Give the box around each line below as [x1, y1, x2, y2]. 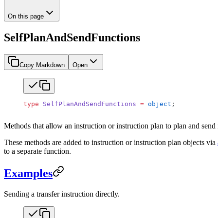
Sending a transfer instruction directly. [4, 189, 120, 198]
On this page [8, 13, 44, 20]
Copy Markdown [19, 61, 65, 69]
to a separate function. [4, 146, 71, 155]
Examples [4, 166, 53, 180]
